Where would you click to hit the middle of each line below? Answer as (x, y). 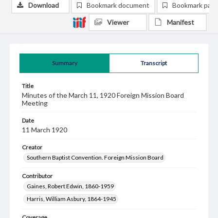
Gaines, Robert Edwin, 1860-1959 (70, 186)
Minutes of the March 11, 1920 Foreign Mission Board (103, 95)
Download (44, 5)
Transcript (154, 63)
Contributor (37, 176)
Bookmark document (118, 5)
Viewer (118, 22)
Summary (64, 63)
